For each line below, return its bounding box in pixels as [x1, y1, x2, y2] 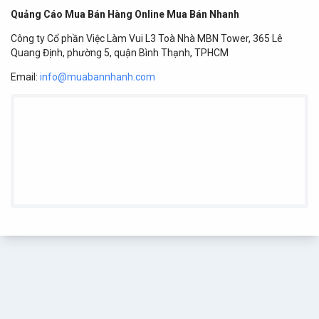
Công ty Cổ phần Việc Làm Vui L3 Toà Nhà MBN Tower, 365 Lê [11, 33, 283, 44]
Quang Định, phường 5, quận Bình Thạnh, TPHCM [11, 47, 229, 58]
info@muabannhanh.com [40, 71, 155, 83]
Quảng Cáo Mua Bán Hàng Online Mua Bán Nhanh [11, 9, 239, 20]
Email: [11, 71, 40, 83]
